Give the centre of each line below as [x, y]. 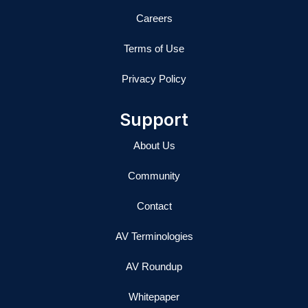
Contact [154, 207]
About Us [154, 146]
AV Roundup [154, 267]
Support [154, 120]
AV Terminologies [154, 237]
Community [154, 176]
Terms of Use [154, 49]
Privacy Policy [154, 79]
